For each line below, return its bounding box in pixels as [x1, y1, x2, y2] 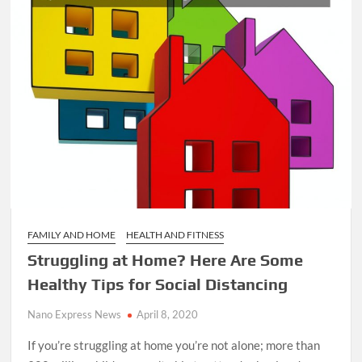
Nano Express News [27, 307, 122, 321]
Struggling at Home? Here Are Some [27, 250, 304, 269]
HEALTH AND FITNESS [126, 228, 225, 241]
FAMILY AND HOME [27, 228, 116, 241]
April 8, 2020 [137, 307, 199, 321]
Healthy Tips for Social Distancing [27, 274, 288, 293]
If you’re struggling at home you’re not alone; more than [27, 337, 321, 352]
